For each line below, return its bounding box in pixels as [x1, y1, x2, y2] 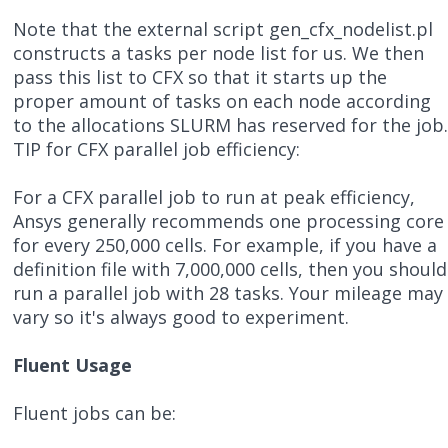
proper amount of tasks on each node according [13, 89, 432, 114]
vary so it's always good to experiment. [13, 305, 350, 330]
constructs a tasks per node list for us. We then [13, 41, 425, 66]
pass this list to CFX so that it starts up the [13, 65, 388, 90]
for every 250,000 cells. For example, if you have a [13, 233, 438, 258]
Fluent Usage [13, 353, 133, 378]
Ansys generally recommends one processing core [13, 209, 445, 234]
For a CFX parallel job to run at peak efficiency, [13, 185, 416, 210]
